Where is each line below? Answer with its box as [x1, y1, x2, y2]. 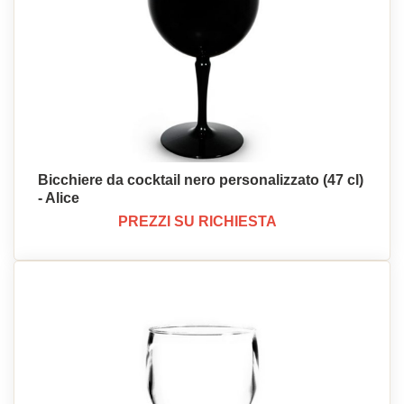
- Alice [38, 190, 79, 206]
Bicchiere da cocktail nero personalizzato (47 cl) [38, 172, 363, 188]
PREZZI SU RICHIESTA [118, 214, 277, 229]
